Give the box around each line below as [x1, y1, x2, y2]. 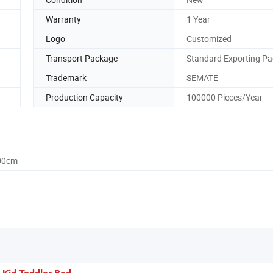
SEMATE [186, 71, 218, 83]
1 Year [186, 13, 210, 25]
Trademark [46, 71, 87, 83]
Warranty [46, 13, 81, 25]
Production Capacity [46, 91, 123, 103]
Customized [186, 32, 232, 44]
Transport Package [46, 52, 118, 64]
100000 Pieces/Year [186, 91, 263, 103]
